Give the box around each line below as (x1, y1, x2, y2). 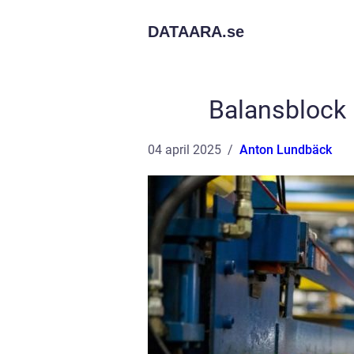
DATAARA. (148, 23, 227, 40)
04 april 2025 (148, 142, 221, 157)
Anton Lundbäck (239, 142, 332, 157)
